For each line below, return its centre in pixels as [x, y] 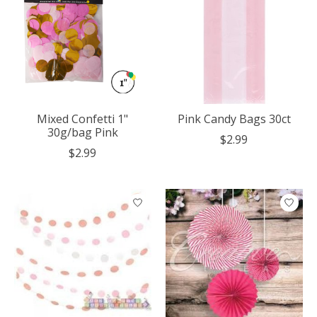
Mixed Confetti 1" [83, 119]
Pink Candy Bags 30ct [234, 119]
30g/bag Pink [82, 133]
